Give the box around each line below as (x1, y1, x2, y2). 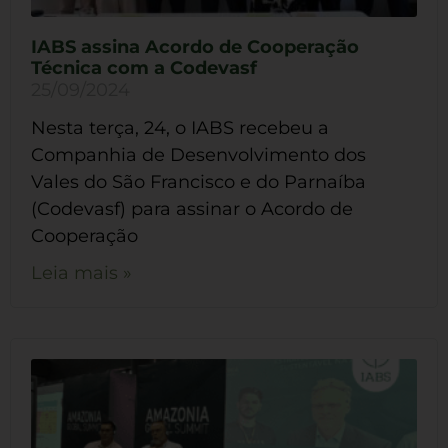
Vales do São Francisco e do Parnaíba (31, 170, 366, 193)
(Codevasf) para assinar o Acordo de (31, 197, 353, 220)
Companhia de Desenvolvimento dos (31, 143, 366, 166)
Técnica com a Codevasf (31, 56, 257, 79)
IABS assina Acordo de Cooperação (31, 35, 359, 58)
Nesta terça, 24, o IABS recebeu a (31, 116, 329, 139)
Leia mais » (31, 261, 132, 284)
